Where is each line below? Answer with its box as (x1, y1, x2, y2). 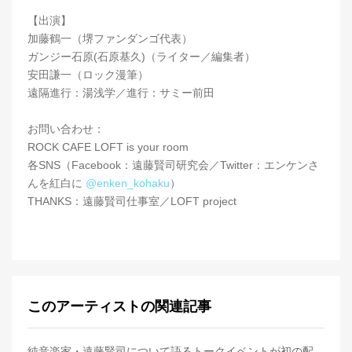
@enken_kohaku (86, 177, 170, 190)
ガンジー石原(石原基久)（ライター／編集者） (27, 50, 255, 64)
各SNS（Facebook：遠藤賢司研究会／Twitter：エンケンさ (27, 159, 319, 172)
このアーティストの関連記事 (27, 299, 211, 315)
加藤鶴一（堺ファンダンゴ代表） (27, 32, 192, 46)
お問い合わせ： (27, 123, 104, 136)
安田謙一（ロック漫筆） (27, 68, 148, 82)
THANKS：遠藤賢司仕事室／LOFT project (27, 195, 236, 208)
